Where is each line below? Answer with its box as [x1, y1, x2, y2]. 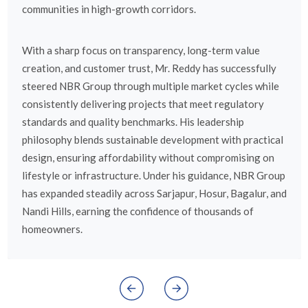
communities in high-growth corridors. [21, 3, 196, 16]
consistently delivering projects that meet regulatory [21, 98, 264, 111]
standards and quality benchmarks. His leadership [21, 115, 244, 129]
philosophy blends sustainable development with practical [21, 133, 283, 146]
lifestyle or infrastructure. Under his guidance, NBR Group [21, 169, 285, 182]
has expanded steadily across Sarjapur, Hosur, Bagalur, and [21, 187, 287, 200]
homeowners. [21, 223, 82, 236]
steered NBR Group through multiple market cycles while [21, 80, 279, 93]
